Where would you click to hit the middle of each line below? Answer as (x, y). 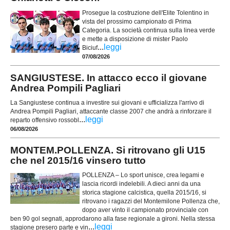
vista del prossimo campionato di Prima (137, 21)
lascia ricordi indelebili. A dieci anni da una (141, 184)
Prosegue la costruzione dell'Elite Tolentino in (146, 13)
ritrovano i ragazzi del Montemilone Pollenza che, (151, 202)
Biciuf (90, 47)
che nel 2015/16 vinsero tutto (78, 160)
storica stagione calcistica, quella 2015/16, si (144, 193)
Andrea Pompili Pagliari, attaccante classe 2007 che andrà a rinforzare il (111, 111)
